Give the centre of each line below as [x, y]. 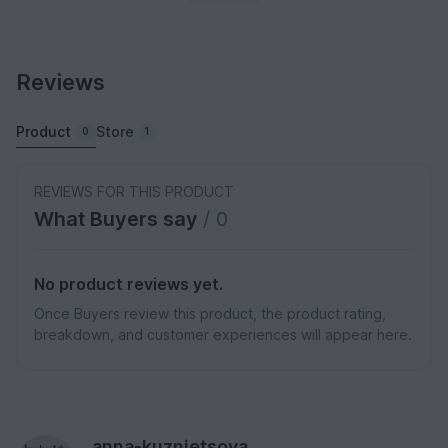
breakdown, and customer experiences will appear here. [223, 335]
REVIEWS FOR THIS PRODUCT [134, 192]
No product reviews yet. [128, 284]
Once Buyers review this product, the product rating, [210, 314]
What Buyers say [118, 219]
